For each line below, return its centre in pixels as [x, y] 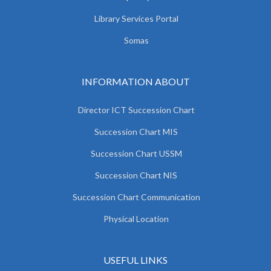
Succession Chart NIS [136, 175]
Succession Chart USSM [136, 153]
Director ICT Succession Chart [136, 110]
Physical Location [136, 219]
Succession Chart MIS [136, 132]
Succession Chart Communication [136, 197]
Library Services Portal [136, 18]
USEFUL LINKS [135, 260]
